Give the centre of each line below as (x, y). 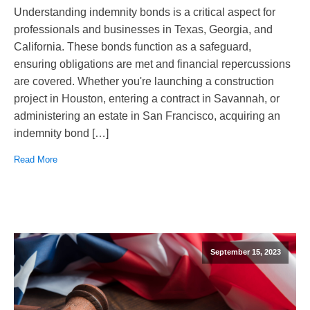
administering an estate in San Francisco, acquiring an (147, 116)
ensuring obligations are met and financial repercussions (152, 64)
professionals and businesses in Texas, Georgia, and (143, 30)
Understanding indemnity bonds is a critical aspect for (145, 12)
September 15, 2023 (245, 252)
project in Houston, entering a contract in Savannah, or (147, 99)
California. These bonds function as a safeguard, (133, 47)
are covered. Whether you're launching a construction (144, 82)
